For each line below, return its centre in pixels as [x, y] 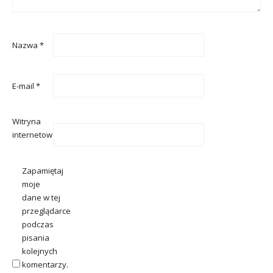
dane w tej [41, 197]
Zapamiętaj [43, 171]
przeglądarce [46, 211]
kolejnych [40, 251]
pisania [36, 238]
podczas [38, 224]
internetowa [35, 135]
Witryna [27, 122]
